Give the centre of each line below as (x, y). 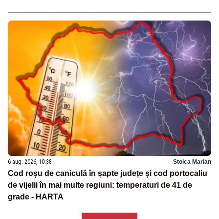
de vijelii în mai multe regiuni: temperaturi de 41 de (100, 185)
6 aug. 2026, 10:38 (30, 162)
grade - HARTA (36, 197)
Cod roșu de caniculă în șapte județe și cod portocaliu (108, 174)
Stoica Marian (192, 162)
